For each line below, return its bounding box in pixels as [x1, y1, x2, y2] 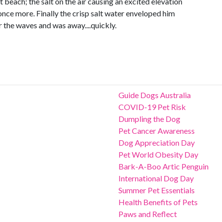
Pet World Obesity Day [118, 150, 198, 159]
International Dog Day [118, 173, 194, 183]
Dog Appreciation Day [118, 138, 195, 147]
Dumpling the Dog [118, 114, 180, 123]
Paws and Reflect [118, 209, 177, 219]
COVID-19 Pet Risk [118, 102, 186, 111]
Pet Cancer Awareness [118, 126, 195, 135]
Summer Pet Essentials [118, 185, 195, 195]
